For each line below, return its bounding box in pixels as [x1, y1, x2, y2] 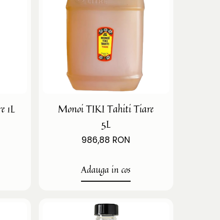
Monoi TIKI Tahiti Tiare [58, 101, 154, 116]
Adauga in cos [81, 162, 131, 176]
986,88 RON [82, 134, 131, 146]
